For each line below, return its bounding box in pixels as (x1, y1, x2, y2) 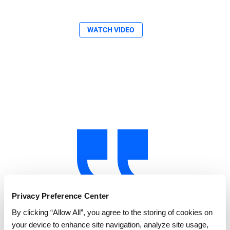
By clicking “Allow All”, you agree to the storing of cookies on (12, 207, 213, 217)
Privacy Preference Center (12, 191, 109, 201)
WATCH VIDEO (87, 26, 135, 34)
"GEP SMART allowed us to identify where (21, 212, 209, 224)
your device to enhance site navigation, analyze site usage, (12, 220, 208, 229)
